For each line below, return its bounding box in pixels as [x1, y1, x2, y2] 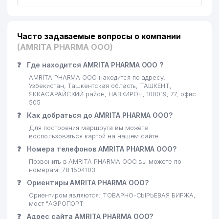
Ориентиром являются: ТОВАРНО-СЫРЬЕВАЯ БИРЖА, [29, 192, 196, 199]
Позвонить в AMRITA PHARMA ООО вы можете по [29, 158, 181, 165]
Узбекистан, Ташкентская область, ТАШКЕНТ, [29, 82, 172, 89]
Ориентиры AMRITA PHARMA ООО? [24, 178, 149, 187]
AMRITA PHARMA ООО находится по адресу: [29, 74, 166, 81]
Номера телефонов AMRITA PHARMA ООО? [24, 145, 177, 153]
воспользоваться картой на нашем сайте [29, 132, 159, 140]
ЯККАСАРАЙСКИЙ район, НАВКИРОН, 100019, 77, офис [29, 90, 196, 98]
